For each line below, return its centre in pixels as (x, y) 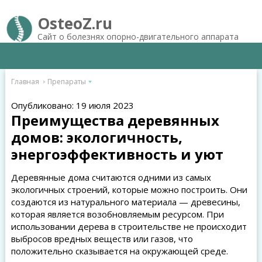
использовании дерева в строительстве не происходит (129, 226)
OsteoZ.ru (75, 23)
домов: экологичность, (96, 137)
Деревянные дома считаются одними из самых (111, 177)
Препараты (66, 82)
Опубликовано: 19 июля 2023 (72, 105)
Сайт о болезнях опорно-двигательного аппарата (138, 37)
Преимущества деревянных (115, 120)
